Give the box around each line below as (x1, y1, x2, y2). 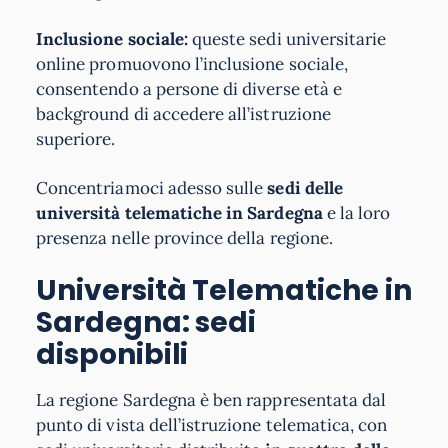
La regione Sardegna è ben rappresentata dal (36, 388, 387, 411)
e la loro (326, 201, 391, 224)
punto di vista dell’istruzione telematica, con (36, 413, 388, 436)
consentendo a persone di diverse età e (36, 77, 342, 100)
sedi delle (267, 176, 343, 199)
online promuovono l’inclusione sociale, (36, 52, 348, 75)
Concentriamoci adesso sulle (36, 176, 268, 199)
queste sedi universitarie (187, 27, 387, 50)
